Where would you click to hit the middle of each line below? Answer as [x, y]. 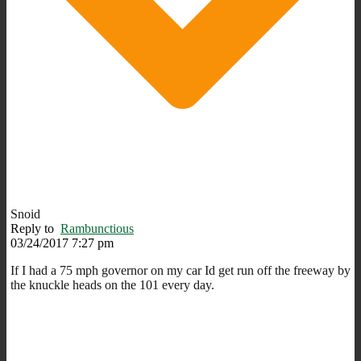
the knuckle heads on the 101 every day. [112, 284]
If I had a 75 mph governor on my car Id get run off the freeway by [180, 270]
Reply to [35, 228]
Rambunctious [97, 228]
